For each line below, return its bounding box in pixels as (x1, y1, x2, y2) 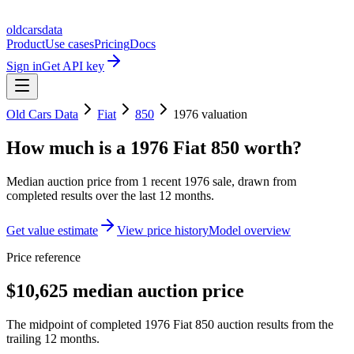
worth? (239, 137, 302, 158)
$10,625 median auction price (6, 280, 244, 301)
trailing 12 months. (6, 331, 100, 345)
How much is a (6, 137, 130, 158)
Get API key (42, 59, 104, 73)
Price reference (6, 250, 81, 264)
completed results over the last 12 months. (6, 188, 214, 202)
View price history (117, 223, 209, 237)
